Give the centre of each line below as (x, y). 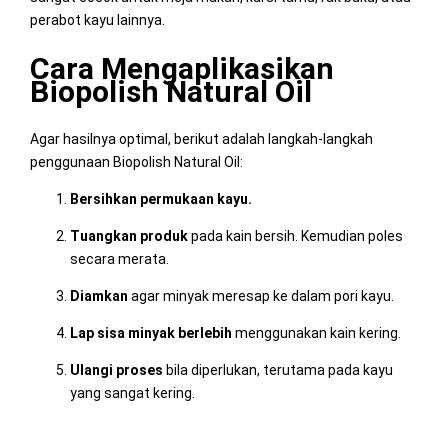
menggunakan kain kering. (316, 332)
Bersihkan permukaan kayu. (160, 198)
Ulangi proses (116, 369)
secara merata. (119, 258)
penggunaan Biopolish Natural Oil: (136, 161)
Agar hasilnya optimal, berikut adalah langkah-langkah (201, 138)
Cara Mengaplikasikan (181, 68)
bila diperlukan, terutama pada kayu (277, 369)
